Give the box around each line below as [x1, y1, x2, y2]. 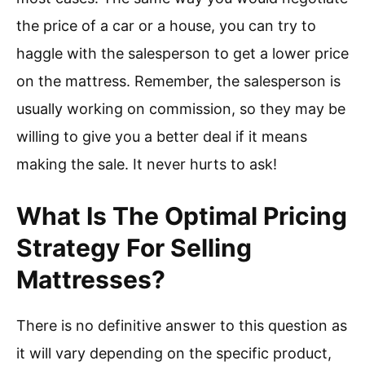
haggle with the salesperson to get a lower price [16, 45, 349, 63]
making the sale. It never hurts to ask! [16, 156, 277, 174]
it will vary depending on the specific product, [16, 345, 332, 363]
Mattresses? [16, 265, 165, 295]
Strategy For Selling [16, 233, 252, 263]
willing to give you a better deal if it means [16, 128, 307, 146]
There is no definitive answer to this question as [16, 317, 347, 335]
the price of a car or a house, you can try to [16, 17, 316, 35]
